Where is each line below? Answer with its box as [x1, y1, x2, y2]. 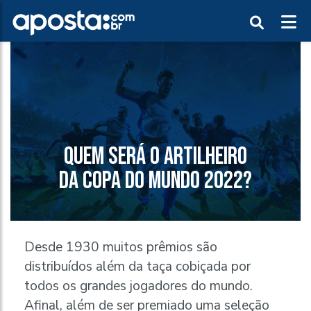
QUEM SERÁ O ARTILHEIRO [64, 142, 247, 172]
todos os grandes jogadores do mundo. [24, 277, 253, 296]
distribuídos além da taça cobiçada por [24, 258, 251, 276]
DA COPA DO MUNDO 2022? [59, 166, 252, 196]
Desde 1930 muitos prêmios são [24, 238, 217, 257]
